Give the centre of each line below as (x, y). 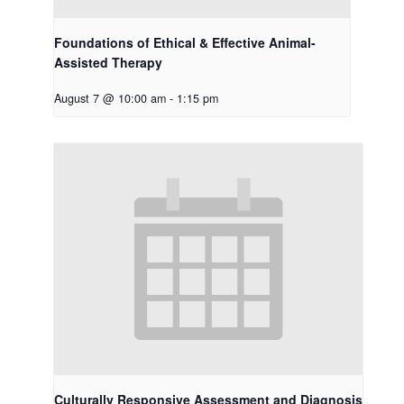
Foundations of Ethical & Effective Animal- (184, 42)
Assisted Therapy (108, 62)
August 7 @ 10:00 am (110, 98)
